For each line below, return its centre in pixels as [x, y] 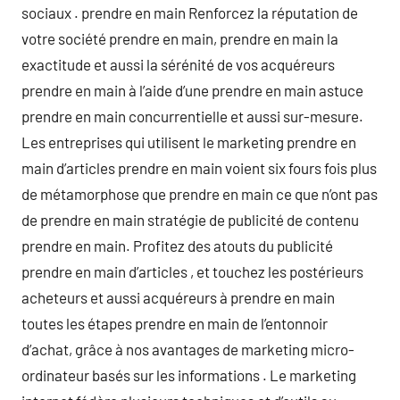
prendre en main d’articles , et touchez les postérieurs [192, 271]
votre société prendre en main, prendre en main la [180, 38]
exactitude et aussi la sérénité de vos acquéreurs [178, 64]
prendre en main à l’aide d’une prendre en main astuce [192, 90]
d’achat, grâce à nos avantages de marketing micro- [188, 349]
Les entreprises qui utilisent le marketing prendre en [189, 142]
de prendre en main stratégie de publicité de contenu [190, 219]
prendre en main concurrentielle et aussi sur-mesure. [192, 116]
